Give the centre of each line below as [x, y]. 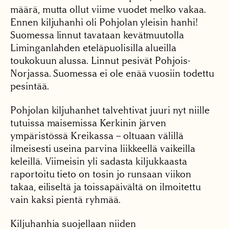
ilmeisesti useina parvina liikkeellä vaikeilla [103, 148]
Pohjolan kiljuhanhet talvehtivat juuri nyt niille [110, 110]
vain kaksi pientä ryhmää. [65, 199]
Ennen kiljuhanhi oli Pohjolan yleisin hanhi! [104, 22]
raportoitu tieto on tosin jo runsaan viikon [101, 174]
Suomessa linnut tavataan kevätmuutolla [97, 35]
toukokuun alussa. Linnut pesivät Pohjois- [100, 60]
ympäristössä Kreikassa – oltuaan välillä [97, 135]
